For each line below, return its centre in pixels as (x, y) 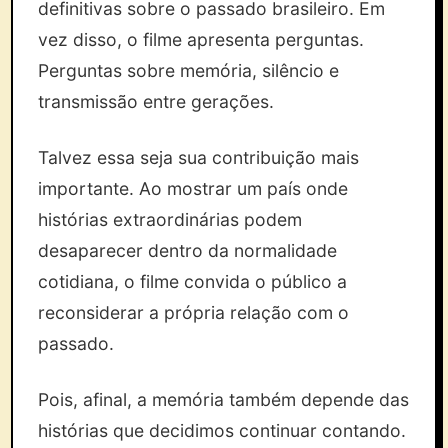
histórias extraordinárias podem (170, 219)
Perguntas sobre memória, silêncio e (189, 70)
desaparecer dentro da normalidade (188, 250)
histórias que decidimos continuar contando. (222, 430)
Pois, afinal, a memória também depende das (224, 399)
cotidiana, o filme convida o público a (193, 281)
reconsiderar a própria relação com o (194, 312)
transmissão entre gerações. (156, 101)
